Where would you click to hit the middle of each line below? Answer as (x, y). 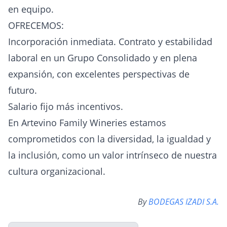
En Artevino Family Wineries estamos (87, 123)
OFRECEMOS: (36, 25)
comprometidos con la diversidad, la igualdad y (109, 139)
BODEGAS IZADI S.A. (184, 202)
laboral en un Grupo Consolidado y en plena (103, 58)
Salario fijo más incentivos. (66, 106)
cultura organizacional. (57, 171)
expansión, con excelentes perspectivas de (99, 74)
